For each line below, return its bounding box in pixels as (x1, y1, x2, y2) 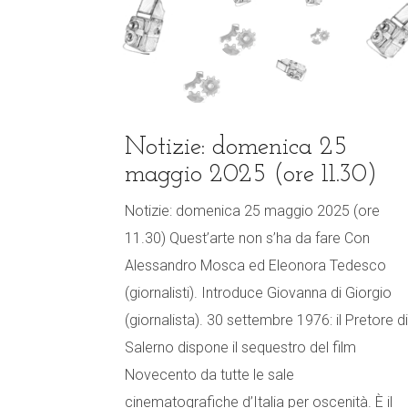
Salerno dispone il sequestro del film (125, 339, 356, 357)
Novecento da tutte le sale (125, 366, 294, 384)
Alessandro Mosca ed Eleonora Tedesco (125, 257, 386, 275)
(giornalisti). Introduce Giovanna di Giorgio (125, 284, 392, 302)
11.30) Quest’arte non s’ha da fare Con (125, 229, 370, 248)
